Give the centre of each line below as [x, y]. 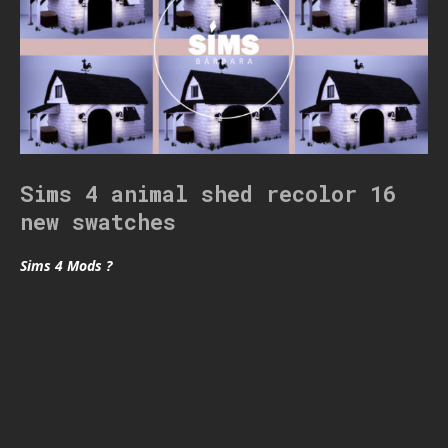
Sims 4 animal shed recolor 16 [208, 193]
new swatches [98, 221]
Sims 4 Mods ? [66, 265]
